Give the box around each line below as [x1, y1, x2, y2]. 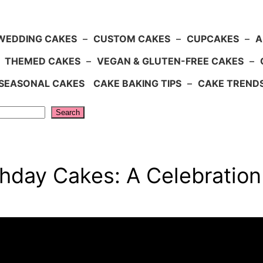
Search [56, 108, 80, 117]
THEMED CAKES [4, 55, 80, 68]
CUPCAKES [187, 33, 239, 45]
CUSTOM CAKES [93, 33, 170, 45]
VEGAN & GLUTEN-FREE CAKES [96, 55, 244, 68]
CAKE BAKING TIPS [93, 77, 181, 90]
